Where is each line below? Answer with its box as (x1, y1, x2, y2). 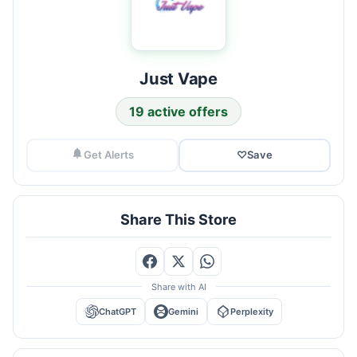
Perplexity (229, 305, 273, 317)
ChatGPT (98, 305, 136, 317)
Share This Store (120, 210, 237, 228)
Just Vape (139, 69, 218, 89)
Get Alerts (84, 148, 134, 162)
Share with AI (151, 280, 206, 292)
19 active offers (128, 104, 229, 120)
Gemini (167, 305, 198, 317)
